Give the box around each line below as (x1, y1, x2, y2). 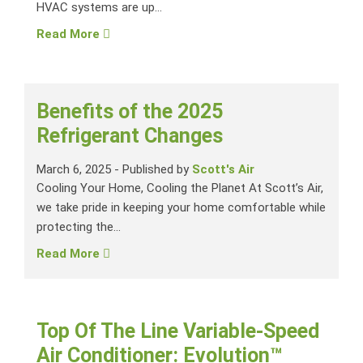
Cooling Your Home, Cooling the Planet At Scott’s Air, (36, 181, 323, 196)
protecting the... (36, 220, 121, 235)
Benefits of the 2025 (36, 100, 223, 124)
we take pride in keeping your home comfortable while (36, 200, 326, 216)
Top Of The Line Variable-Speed (36, 319, 319, 344)
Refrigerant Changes (36, 124, 223, 148)
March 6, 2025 (36, 162, 111, 177)
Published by (122, 162, 192, 177)
